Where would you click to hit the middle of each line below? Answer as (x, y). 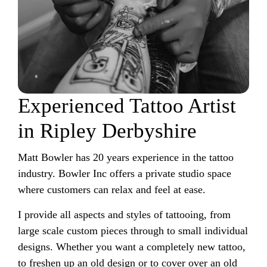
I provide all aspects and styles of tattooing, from (124, 215)
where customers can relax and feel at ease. (113, 190)
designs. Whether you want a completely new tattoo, (132, 247)
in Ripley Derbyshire (107, 131)
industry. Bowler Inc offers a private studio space (125, 173)
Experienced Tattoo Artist (127, 106)
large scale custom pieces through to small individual (133, 231)
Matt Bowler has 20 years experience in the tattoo (126, 157)
